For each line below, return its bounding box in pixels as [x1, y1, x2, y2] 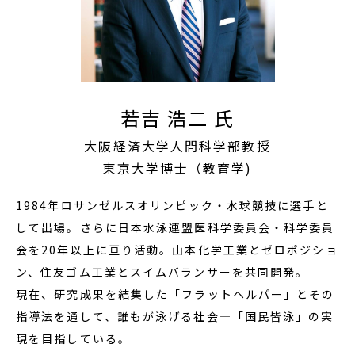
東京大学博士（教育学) [102, 158, 253, 178]
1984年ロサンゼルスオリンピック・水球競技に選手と [16, 197, 329, 214]
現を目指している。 [16, 330, 131, 347]
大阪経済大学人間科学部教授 [84, 136, 271, 156]
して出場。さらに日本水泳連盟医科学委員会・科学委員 [16, 219, 335, 236]
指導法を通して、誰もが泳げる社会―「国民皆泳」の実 [16, 308, 334, 325]
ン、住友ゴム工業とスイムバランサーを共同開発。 [16, 264, 309, 281]
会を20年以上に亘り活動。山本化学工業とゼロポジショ [16, 242, 338, 258]
